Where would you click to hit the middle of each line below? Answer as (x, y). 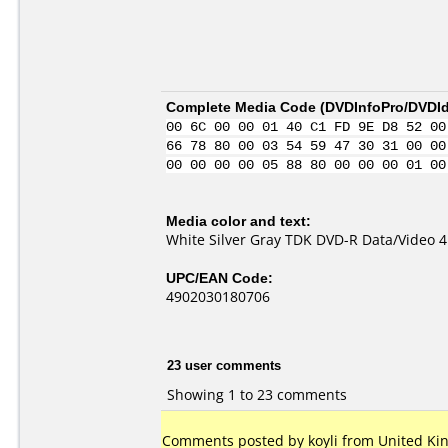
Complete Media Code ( (245, 106)
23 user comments (224, 364)
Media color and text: (238, 220)
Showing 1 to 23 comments (257, 394)
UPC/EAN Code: (219, 277)
